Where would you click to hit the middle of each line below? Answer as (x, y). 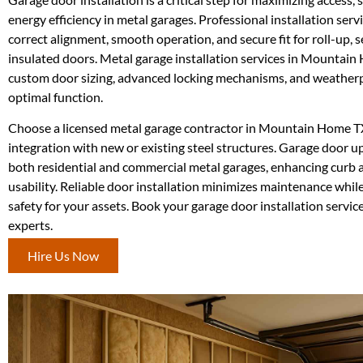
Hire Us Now (63, 256)
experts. (30, 225)
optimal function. (56, 96)
